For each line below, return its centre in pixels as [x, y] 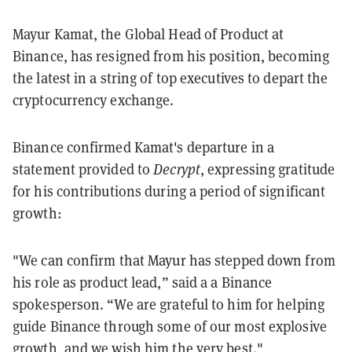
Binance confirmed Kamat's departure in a [144, 147]
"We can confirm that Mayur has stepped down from [174, 260]
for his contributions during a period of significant [169, 191]
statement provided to [83, 169]
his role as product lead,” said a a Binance [143, 282]
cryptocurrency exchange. [93, 100]
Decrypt [177, 169]
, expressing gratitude [268, 169]
